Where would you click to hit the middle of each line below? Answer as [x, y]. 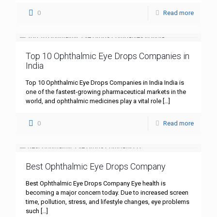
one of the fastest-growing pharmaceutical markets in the [106, 92]
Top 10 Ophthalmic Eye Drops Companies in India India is [105, 83]
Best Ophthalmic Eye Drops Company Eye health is [96, 184]
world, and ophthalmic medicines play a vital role [93, 101]
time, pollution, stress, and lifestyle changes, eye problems [108, 202]
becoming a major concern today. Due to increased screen [107, 193]
